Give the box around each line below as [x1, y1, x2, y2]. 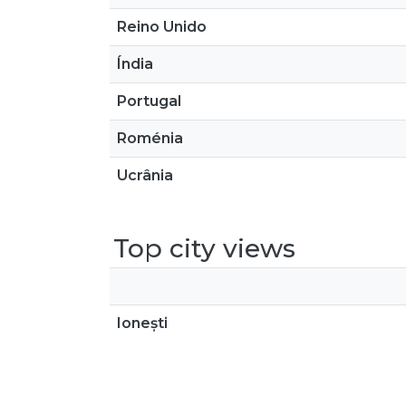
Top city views [113, 233, 295, 264]
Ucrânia [117, 167, 173, 184]
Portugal [117, 92, 181, 110]
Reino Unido [117, 18, 207, 35]
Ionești [117, 314, 168, 332]
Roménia [117, 130, 183, 147]
